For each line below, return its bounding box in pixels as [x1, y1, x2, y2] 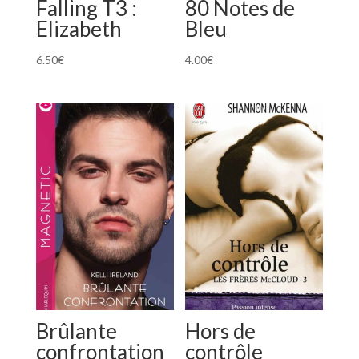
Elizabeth [35, 16, 122, 42]
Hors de [185, 318, 256, 345]
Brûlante [35, 318, 117, 345]
